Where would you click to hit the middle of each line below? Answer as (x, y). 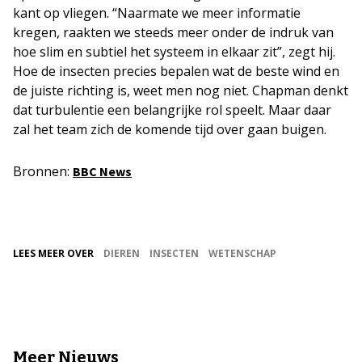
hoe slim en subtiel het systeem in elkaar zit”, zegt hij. (174, 51)
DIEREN (122, 253)
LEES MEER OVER (53, 253)
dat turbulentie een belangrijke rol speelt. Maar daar (172, 109)
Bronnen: (43, 171)
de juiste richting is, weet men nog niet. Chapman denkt (181, 90)
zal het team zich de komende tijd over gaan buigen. (170, 129)
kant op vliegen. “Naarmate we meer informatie (157, 13)
